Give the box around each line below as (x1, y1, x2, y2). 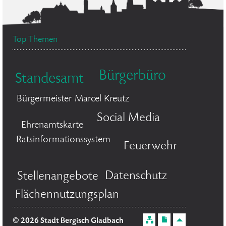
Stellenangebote (17, 171, 98, 183)
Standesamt (15, 72, 84, 87)
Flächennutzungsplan (15, 189, 119, 201)
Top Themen (13, 35, 58, 44)
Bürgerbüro (99, 69, 166, 84)
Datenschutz (105, 170, 167, 183)
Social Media (97, 112, 160, 125)
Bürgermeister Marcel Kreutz (17, 94, 129, 104)
